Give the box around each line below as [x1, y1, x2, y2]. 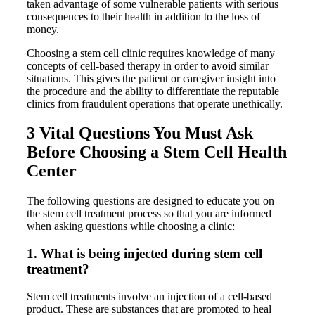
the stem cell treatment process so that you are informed [27, 207, 271, 220]
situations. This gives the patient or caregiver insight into [27, 72, 276, 84]
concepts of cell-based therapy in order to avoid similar [27, 59, 269, 72]
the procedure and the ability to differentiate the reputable [27, 84, 279, 97]
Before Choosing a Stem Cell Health [27, 143, 287, 162]
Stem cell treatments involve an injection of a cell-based [27, 290, 272, 302]
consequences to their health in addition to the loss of [27, 10, 260, 22]
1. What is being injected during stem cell [27, 246, 262, 262]
